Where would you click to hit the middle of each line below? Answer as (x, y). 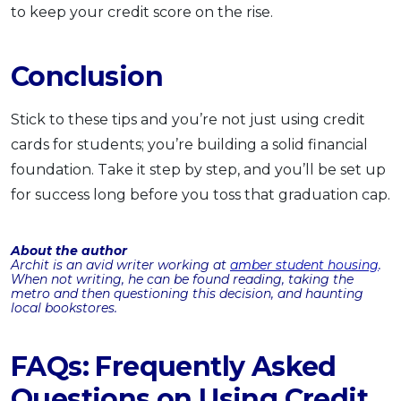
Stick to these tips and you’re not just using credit (188, 119)
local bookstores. (64, 307)
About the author (69, 250)
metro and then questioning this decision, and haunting (187, 293)
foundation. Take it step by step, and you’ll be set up (198, 169)
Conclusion (87, 76)
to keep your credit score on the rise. (142, 12)
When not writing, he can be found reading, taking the (182, 279)
